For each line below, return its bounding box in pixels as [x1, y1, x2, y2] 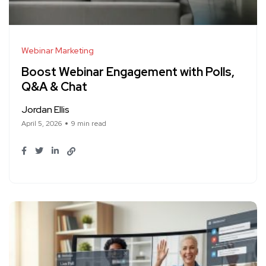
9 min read [71, 118, 106, 128]
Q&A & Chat [21, 79, 87, 95]
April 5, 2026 [21, 118, 62, 128]
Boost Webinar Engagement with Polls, [21, 64, 235, 80]
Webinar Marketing [21, 45, 94, 56]
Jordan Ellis [21, 103, 69, 116]
